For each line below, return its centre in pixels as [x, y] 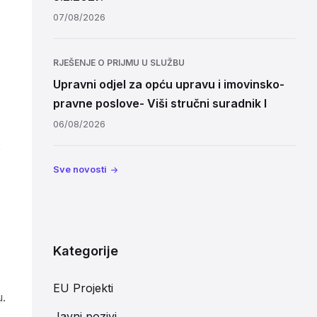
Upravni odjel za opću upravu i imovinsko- [168, 84]
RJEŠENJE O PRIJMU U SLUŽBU [119, 63]
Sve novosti [80, 169]
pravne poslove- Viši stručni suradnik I [160, 103]
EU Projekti [83, 288]
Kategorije [85, 251]
